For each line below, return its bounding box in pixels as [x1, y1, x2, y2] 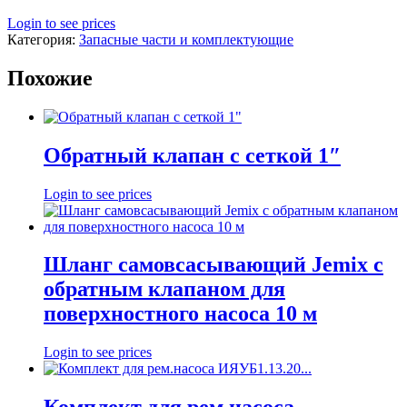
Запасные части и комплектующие [79, 31, 293, 47]
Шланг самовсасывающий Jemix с [44, 253, 383, 277]
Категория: [7, 31, 79, 47]
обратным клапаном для [44, 277, 285, 302]
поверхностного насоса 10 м [44, 302, 317, 326]
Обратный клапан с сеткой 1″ [44, 143, 341, 167]
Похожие [7, 65, 93, 90]
